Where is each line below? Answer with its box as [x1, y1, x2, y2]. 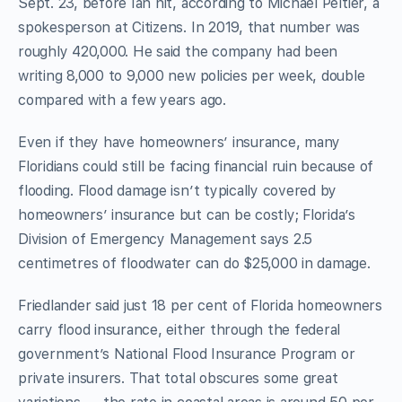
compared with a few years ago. [18, 91, 231, 109]
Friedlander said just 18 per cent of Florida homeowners [18, 296, 382, 314]
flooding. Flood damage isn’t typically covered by [18, 181, 337, 199]
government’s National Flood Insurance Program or [18, 345, 355, 363]
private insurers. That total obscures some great [18, 369, 338, 387]
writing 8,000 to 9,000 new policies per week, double [18, 66, 365, 84]
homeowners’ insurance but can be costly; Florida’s [18, 205, 356, 223]
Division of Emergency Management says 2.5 [18, 230, 313, 248]
